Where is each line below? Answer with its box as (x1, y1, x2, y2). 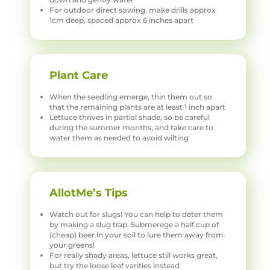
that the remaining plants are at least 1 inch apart (49, 102, 225, 111)
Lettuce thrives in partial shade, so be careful (49, 112, 210, 122)
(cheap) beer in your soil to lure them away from (49, 230, 224, 239)
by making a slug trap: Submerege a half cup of (49, 219, 219, 229)
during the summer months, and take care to (49, 122, 213, 132)
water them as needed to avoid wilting (49, 133, 189, 142)
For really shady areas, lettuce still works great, (49, 250, 218, 260)
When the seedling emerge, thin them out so (49, 92, 212, 101)
